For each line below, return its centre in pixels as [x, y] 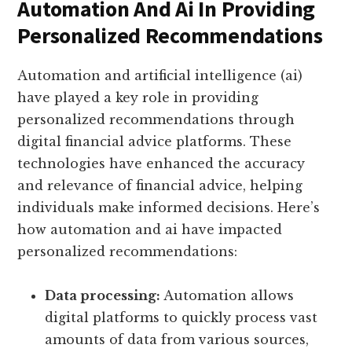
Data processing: [103, 296]
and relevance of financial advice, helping [160, 186]
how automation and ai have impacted [150, 230]
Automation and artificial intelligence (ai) [160, 76]
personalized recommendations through [156, 120]
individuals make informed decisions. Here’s [169, 208]
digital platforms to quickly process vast [181, 318]
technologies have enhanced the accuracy [161, 164]
